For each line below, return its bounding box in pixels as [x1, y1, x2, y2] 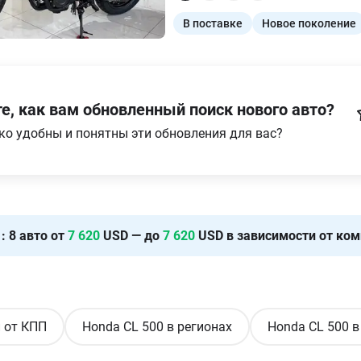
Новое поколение [262, 16, 356, 30]
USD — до [99, 228, 160, 243]
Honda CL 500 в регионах [82, 319, 232, 334]
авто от [15, 228, 68, 243]
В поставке [183, 16, 243, 30]
